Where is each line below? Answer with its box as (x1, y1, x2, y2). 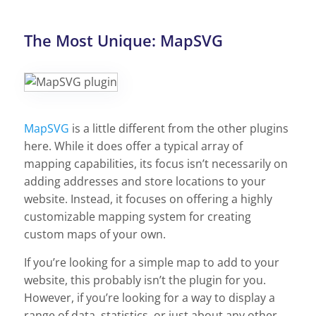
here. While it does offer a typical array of (24, 138, 243, 154)
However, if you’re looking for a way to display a (24, 289, 275, 305)
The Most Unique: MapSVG (24, 30, 223, 51)
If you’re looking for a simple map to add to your (24, 254, 279, 270)
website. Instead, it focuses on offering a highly (24, 190, 272, 207)
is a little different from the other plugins (72, 120, 288, 136)
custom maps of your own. (24, 226, 166, 242)
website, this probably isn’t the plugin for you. (24, 272, 266, 288)
